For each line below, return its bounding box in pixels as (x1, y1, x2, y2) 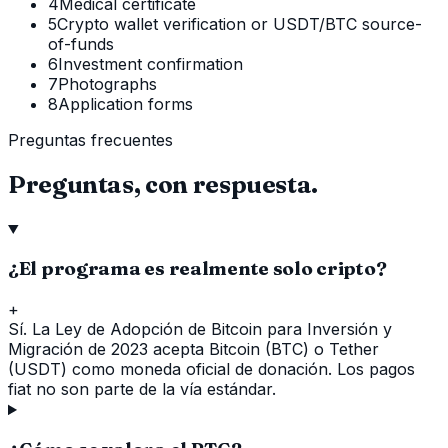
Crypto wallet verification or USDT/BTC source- (57, 13, 422, 34)
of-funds (48, 33, 114, 54)
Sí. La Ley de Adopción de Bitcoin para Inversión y (8, 319, 392, 340)
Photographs (58, 73, 157, 94)
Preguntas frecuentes (8, 129, 173, 150)
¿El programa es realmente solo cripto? (8, 257, 387, 281)
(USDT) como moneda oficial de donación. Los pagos (8, 359, 415, 380)
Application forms (58, 93, 193, 114)
